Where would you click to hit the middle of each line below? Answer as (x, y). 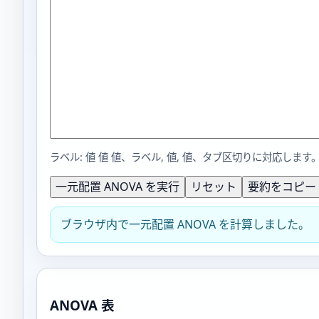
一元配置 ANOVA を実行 (117, 186)
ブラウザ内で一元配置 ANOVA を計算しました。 (185, 224)
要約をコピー (282, 186)
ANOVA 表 (82, 305)
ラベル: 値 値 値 (85, 157)
